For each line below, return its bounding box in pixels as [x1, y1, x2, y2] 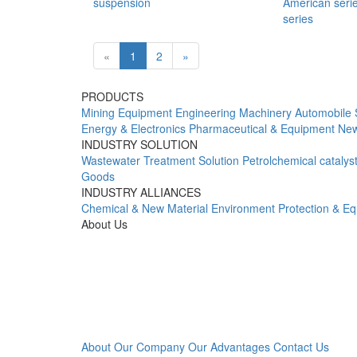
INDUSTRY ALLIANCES [81, 184, 201, 200]
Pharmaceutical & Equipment [189, 120, 335, 136]
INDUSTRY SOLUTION [81, 136, 198, 152]
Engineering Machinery [175, 104, 292, 120]
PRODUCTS [81, 88, 143, 104]
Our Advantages [188, 339, 270, 355]
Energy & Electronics [81, 120, 186, 136]
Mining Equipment [81, 104, 172, 120]
